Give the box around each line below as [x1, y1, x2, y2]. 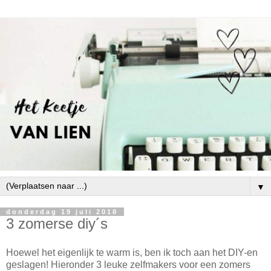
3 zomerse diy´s [6, 215, 108, 232]
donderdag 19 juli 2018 [6, 208, 118, 216]
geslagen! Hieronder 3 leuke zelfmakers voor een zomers [6, 259, 250, 270]
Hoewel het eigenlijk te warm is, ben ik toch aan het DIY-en [6, 247, 258, 258]
